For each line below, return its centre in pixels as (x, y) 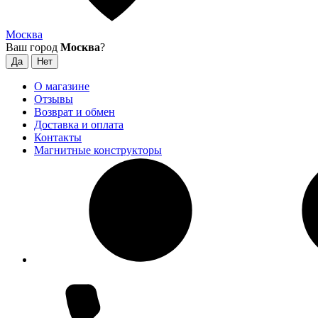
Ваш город (33, 47)
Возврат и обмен (75, 112)
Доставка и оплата (79, 125)
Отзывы (54, 99)
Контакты (58, 137)
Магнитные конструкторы (98, 150)
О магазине (62, 86)
